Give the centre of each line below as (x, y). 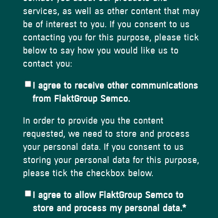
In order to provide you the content (93, 121)
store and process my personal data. (107, 208)
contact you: (47, 64)
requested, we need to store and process (106, 134)
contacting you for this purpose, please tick (111, 37)
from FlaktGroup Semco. (81, 99)
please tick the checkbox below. (88, 173)
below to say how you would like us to (101, 51)
